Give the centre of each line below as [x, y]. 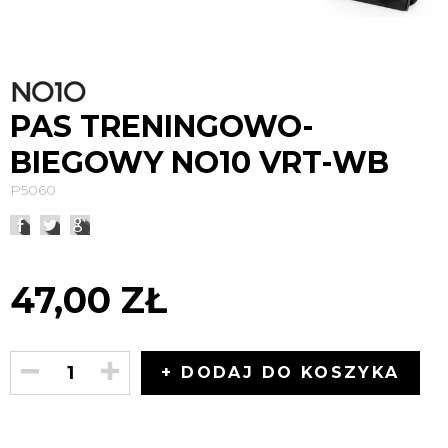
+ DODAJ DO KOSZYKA [280, 372]
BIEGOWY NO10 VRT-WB [199, 162]
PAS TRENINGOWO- [162, 126]
